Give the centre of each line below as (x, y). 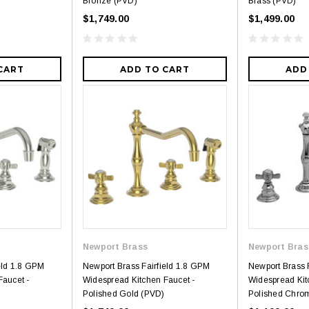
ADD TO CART (155, 70)
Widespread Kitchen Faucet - (139, 280)
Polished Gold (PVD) (124, 294)
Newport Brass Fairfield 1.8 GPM (147, 267)
